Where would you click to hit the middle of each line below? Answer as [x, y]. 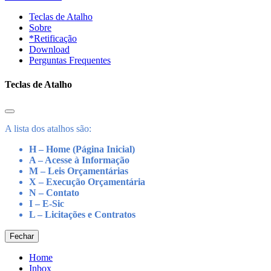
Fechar [22, 236]
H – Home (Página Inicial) [82, 149]
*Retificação [53, 39]
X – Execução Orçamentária [87, 181]
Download [49, 50]
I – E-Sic [47, 203]
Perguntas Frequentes [70, 60]
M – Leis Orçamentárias [79, 171]
